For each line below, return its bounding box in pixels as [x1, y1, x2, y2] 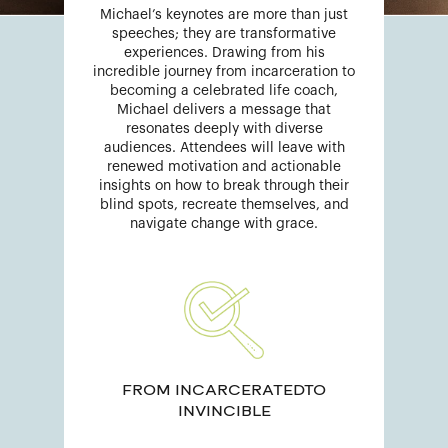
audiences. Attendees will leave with [103, 140, 345, 155]
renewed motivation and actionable [107, 159, 341, 174]
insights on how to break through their [99, 178, 349, 193]
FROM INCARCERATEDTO [122, 381, 326, 400]
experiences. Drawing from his [123, 45, 325, 60]
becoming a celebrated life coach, [110, 83, 338, 98]
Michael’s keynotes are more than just [100, 7, 348, 22]
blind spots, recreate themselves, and [99, 197, 349, 212]
